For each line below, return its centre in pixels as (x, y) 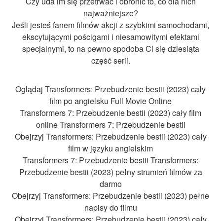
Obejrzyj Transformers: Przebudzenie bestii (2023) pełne (110, 196)
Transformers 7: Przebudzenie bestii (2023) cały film (110, 113)
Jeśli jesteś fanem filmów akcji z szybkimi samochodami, (110, 25)
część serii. (110, 60)
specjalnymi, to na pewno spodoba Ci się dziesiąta (110, 48)
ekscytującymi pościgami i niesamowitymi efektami (110, 37)
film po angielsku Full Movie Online (110, 101)
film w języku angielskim (110, 148)
